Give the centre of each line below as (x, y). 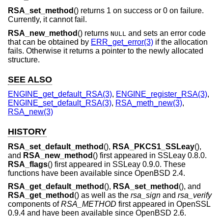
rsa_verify (195, 195)
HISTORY (27, 132)
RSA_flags (28, 164)
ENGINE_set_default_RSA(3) (60, 103)
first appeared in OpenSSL (163, 204)
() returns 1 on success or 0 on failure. (139, 10)
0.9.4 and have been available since (72, 213)
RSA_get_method (41, 195)
